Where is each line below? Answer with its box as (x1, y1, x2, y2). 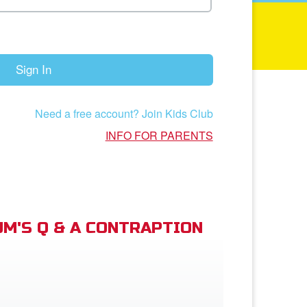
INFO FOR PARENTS (105, 127, 213, 143)
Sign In (16, 60, 51, 77)
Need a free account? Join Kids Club (34, 105, 213, 121)
